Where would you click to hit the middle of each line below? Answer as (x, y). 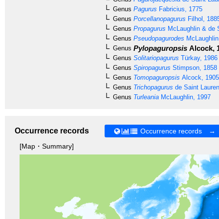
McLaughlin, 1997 (185, 97)
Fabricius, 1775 (180, 9)
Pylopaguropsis (159, 48)
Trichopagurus (152, 87)
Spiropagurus (151, 67)
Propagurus (149, 28)
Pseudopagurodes (158, 38)
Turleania (145, 97)
